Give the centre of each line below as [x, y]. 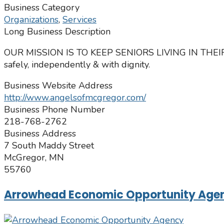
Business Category [42, 8]
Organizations [31, 20]
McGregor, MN [34, 158]
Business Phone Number [54, 110]
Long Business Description [57, 32]
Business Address [40, 134]
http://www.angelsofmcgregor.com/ [75, 98]
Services [79, 20]
